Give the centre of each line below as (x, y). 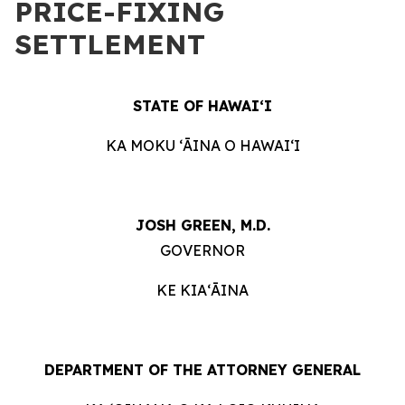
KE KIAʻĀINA (202, 290)
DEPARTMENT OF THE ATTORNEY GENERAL (202, 370)
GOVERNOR (202, 250)
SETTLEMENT (110, 44)
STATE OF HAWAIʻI (202, 106)
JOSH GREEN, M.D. (202, 225)
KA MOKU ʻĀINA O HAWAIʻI (202, 146)
